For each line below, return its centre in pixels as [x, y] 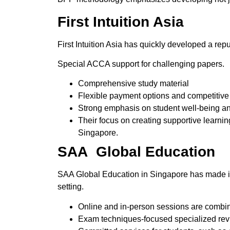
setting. [71, 187]
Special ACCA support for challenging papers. [141, 64]
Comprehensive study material [135, 84]
